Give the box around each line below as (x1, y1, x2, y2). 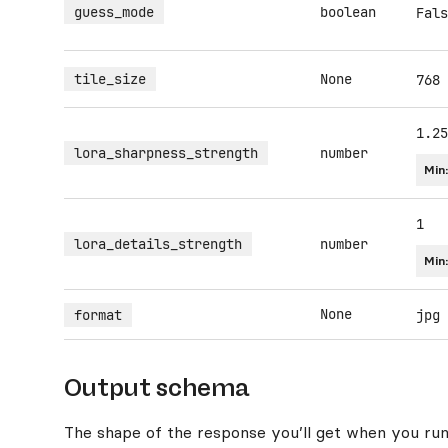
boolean (320, 3, 376, 21)
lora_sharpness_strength (74, 144, 258, 162)
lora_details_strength (74, 235, 242, 253)
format (74, 306, 122, 324)
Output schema (64, 373, 249, 402)
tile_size (74, 70, 146, 88)
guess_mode (74, 3, 154, 21)
